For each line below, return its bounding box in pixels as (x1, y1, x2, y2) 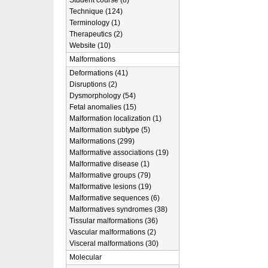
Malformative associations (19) (69, 148, 169, 157)
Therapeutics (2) (69, 30, 123, 38)
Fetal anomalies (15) (69, 103, 136, 111)
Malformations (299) (69, 137, 135, 145)
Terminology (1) (69, 19, 120, 27)
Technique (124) (69, 7, 123, 16)
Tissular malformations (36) (69, 217, 158, 225)
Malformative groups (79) (69, 171, 151, 179)
